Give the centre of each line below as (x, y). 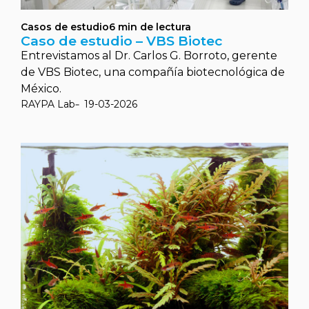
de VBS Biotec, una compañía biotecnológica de (153, 72)
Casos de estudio (65, 27)
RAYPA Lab (48, 104)
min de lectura (154, 27)
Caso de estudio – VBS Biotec (121, 41)
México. (41, 89)
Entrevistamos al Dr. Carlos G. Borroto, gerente (149, 56)
